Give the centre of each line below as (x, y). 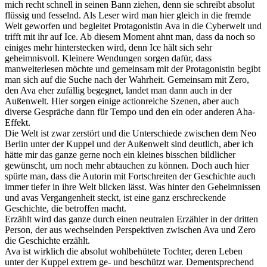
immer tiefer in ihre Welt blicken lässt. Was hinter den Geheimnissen (133, 187)
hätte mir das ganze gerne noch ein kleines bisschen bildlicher (120, 154)
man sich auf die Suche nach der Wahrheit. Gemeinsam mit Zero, (127, 79)
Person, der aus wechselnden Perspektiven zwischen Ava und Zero (130, 229)
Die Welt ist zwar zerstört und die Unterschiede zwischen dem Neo (131, 133)
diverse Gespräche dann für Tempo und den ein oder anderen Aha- (130, 111)
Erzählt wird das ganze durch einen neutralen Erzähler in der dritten (131, 219)
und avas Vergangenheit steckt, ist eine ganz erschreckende (115, 197)
